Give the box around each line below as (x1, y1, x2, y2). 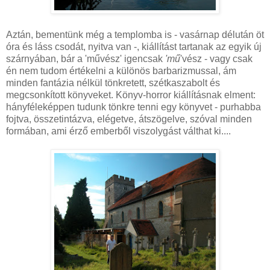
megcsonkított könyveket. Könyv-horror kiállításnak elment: (6, 89, 256, 100)
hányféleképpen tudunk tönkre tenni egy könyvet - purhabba (6, 101, 261, 112)
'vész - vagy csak (180, 53, 253, 64)
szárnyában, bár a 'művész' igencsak (6, 53, 165, 64)
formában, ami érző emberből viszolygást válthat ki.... (6, 125, 231, 136)
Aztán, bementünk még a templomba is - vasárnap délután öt (6, 29, 264, 40)
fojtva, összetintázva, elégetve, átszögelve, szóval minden (6, 113, 252, 124)
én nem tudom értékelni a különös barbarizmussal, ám (6, 65, 236, 76)
